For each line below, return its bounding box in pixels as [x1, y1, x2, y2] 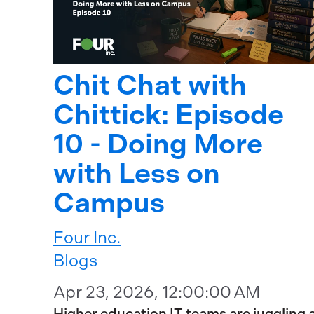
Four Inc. [53, 227, 121, 247]
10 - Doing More [53, 127, 263, 161]
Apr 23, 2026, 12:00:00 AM [53, 282, 260, 302]
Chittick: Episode [53, 97, 284, 131]
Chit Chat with [53, 68, 247, 102]
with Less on [53, 156, 220, 190]
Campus [53, 186, 165, 219]
